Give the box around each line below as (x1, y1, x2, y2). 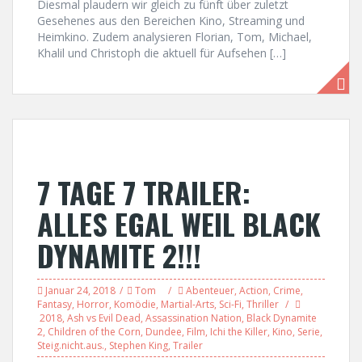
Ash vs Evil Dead (67, 311, 141, 325)
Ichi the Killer (210, 325, 267, 339)
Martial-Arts (161, 297, 214, 311)
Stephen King (109, 339, 168, 352)
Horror (77, 297, 109, 311)
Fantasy (37, 297, 72, 311)
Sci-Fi (219, 297, 242, 311)
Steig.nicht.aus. (37, 339, 104, 352)
